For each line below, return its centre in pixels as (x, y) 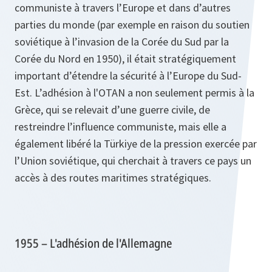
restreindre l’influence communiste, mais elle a (121, 126)
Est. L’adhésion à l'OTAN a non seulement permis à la (134, 92)
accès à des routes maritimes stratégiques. (113, 177)
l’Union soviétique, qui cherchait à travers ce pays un (133, 160)
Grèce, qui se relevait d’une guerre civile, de (112, 109)
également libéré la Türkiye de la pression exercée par (136, 143)
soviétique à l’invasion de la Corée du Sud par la (122, 41)
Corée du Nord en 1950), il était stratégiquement (125, 58)
